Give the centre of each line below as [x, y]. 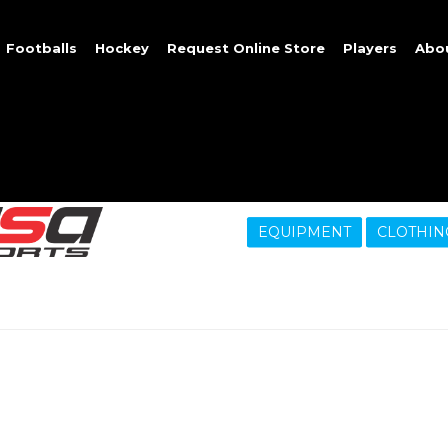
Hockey [122, 48]
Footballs [41, 48]
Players [370, 48]
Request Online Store [246, 48]
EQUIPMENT [304, 232]
